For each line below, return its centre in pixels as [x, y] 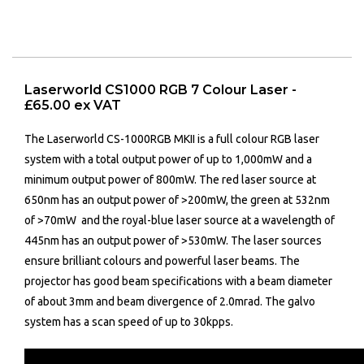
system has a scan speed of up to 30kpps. [129, 322]
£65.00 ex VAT [73, 106]
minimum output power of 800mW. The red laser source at [170, 180]
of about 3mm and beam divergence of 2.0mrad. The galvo [170, 302]
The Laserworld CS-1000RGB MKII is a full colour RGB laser [172, 139]
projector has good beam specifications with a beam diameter [178, 282]
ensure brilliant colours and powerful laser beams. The [162, 261]
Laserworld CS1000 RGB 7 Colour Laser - [160, 90]
